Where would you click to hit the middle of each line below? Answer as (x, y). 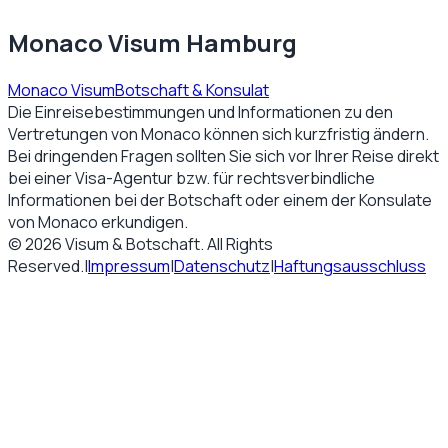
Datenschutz (222, 265)
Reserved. (46, 265)
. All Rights (236, 243)
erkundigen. (143, 221)
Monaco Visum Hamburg (152, 42)
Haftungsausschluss (350, 265)
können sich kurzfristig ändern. (315, 133)
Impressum (129, 265)
